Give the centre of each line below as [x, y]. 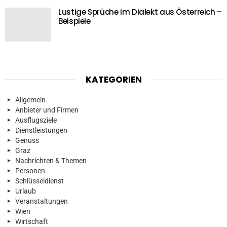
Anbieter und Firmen [47, 110]
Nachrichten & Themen [51, 161]
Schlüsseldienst [40, 181]
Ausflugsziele [36, 120]
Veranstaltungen [42, 201]
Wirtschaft [32, 222]
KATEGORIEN [113, 80]
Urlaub [26, 191]
